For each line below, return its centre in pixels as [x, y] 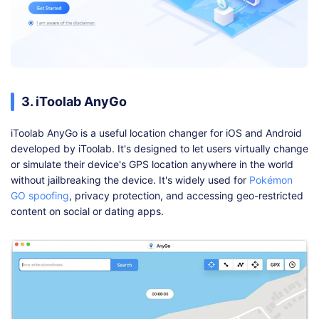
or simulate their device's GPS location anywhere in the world [152, 164]
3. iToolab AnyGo [74, 101]
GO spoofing [40, 195]
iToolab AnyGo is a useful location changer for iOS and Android [156, 132]
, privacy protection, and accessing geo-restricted [186, 195]
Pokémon [271, 179]
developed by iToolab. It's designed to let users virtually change [159, 148]
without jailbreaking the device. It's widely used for [130, 179]
